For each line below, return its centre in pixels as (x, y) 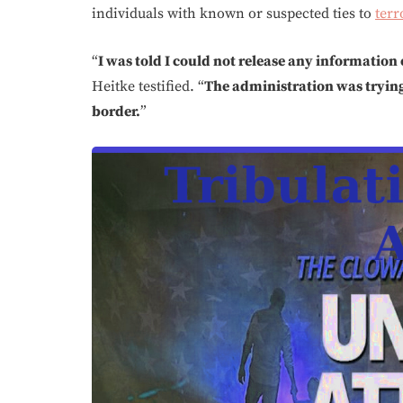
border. (116, 112)
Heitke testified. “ (148, 86)
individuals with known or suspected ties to (233, 13)
